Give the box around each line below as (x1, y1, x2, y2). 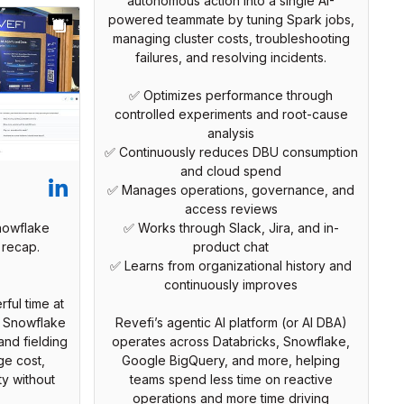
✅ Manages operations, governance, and (107, 182, 354, 198)
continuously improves (164, 277, 298, 293)
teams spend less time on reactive (129, 372, 333, 388)
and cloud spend (180, 163, 281, 179)
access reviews (184, 201, 278, 217)
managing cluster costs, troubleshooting (112, 31, 350, 47)
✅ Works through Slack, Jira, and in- (123, 220, 339, 236)
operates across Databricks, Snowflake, (112, 334, 350, 350)
